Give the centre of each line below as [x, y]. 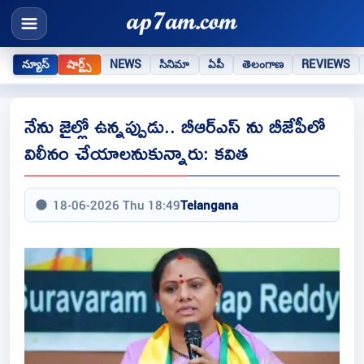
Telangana [209, 205]
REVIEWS [326, 64]
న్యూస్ [36, 64]
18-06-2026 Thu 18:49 [117, 205]
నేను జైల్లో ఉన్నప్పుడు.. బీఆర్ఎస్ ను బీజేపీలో [175, 126]
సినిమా [175, 64]
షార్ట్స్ [79, 64]
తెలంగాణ [263, 64]
